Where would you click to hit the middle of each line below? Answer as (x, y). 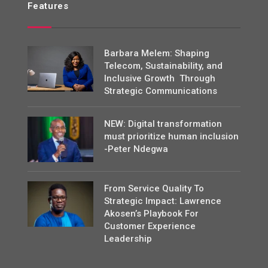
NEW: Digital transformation (163, 124)
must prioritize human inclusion (171, 137)
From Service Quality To (154, 189)
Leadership (128, 239)
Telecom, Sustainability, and (163, 66)
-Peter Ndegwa (136, 149)
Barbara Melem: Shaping (156, 54)
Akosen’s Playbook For (151, 214)
